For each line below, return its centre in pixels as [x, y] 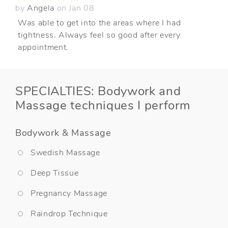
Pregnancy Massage [69, 193]
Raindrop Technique [69, 213]
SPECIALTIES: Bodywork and [98, 91]
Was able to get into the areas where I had [99, 23]
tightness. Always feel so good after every [99, 35]
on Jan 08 [76, 8]
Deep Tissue [55, 173]
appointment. [43, 47]
